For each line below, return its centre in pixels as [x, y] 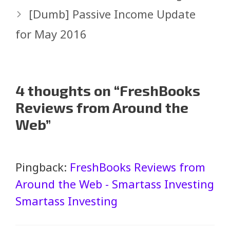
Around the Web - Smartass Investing [115, 184]
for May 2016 [51, 34]
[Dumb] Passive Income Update [112, 14]
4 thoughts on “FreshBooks [108, 91]
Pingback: [43, 167]
